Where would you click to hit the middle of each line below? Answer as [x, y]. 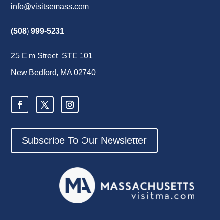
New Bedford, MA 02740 [54, 72]
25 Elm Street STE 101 [52, 55]
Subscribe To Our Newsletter [84, 140]
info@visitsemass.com [50, 6]
